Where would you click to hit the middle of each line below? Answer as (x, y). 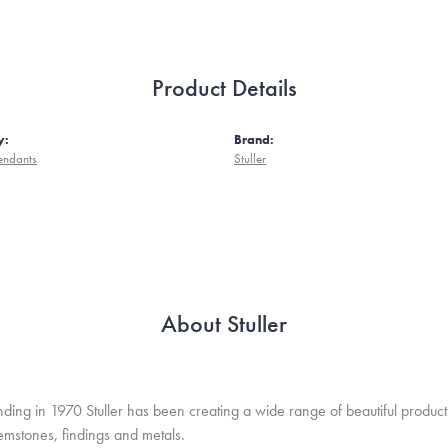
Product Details (224, 87)
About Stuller (224, 323)
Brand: (254, 139)
